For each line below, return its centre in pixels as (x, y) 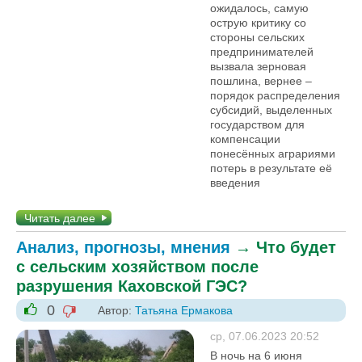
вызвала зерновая (258, 66)
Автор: (116, 310)
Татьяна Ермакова (184, 310)
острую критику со (258, 23)
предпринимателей (262, 52)
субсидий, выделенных (271, 110)
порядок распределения (275, 95)
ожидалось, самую (259, 8)
